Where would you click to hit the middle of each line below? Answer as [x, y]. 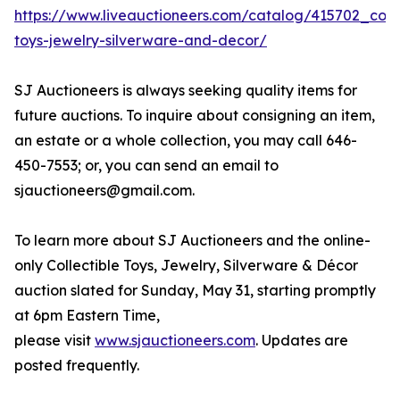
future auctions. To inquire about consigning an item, [195, 116]
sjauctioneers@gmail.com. [104, 191]
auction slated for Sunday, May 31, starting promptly [195, 291]
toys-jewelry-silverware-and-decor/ [141, 41]
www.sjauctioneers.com [175, 341]
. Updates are [302, 341]
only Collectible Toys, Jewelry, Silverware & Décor [186, 266]
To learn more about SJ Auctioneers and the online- [192, 241]
